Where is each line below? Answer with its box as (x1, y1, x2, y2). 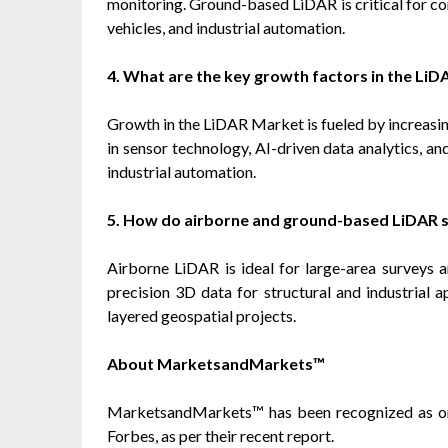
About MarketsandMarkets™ (107, 353, 325, 373)
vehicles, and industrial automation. (107, 17, 345, 37)
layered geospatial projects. (107, 305, 296, 325)
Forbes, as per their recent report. (107, 425, 334, 445)
